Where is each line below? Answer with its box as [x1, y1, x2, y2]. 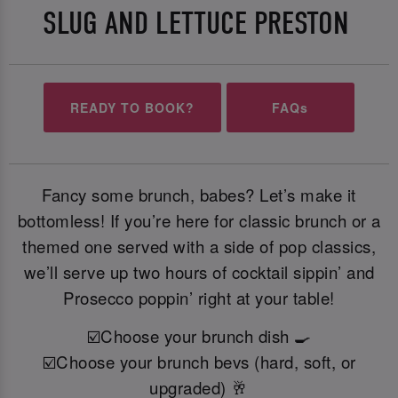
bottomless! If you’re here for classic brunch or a [17, 208, 381, 232]
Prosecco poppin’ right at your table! [63, 285, 335, 309]
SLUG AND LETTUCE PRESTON [42, 4, 356, 42]
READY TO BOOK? [70, 98, 195, 116]
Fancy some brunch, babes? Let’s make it [42, 182, 356, 206]
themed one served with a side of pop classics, [22, 234, 376, 258]
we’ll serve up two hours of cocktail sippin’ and [23, 259, 375, 283]
